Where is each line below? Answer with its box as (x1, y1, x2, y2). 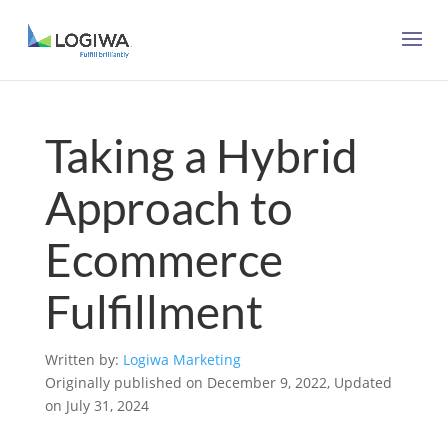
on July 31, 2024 (44, 396, 149, 415)
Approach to (44, 180, 293, 235)
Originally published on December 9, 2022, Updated (44, 373, 392, 392)
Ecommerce (44, 232, 283, 287)
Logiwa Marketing (122, 350, 241, 369)
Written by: (44, 350, 123, 369)
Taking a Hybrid (44, 128, 358, 183)
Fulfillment (44, 284, 263, 339)
